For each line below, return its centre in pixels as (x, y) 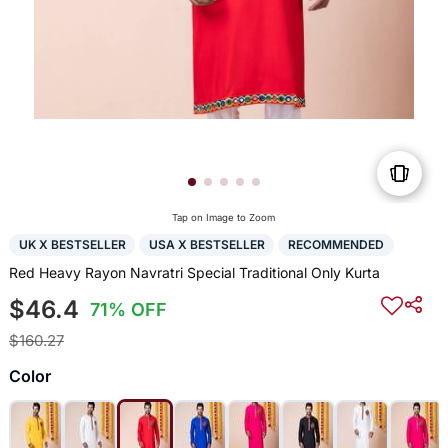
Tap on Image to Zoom (224, 218)
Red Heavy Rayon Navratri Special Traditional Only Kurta (194, 272)
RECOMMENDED (335, 245)
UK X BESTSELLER (72, 245)
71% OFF (129, 309)
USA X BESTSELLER (206, 245)
